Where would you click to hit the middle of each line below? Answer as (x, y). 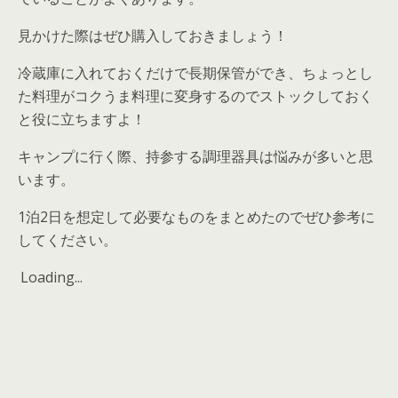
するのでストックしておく (288, 96)
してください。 (68, 240)
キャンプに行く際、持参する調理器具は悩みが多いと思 (195, 157)
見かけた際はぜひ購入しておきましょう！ (153, 36)
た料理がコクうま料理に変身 (110, 96)
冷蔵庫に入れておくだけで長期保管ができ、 (160, 73)
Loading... (52, 278)
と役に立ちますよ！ (82, 119)
